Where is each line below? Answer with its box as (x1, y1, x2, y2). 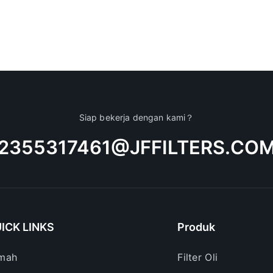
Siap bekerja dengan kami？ (79, 112, 194, 122)
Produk (177, 221, 216, 234)
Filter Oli (177, 251, 218, 264)
